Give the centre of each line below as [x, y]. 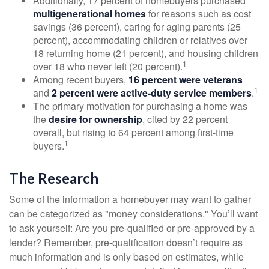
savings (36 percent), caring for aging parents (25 [137, 26]
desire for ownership [95, 119]
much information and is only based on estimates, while [126, 256]
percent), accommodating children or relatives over [140, 40]
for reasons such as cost [198, 13]
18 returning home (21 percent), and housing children [146, 53]
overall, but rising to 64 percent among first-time [133, 132]
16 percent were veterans [186, 79]
